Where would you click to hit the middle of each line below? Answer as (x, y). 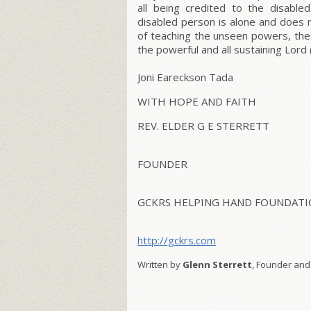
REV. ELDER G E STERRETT (203, 126)
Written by (160, 265)
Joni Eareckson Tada (185, 77)
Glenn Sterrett (217, 265)
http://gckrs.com (177, 241)
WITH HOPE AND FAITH (197, 102)
